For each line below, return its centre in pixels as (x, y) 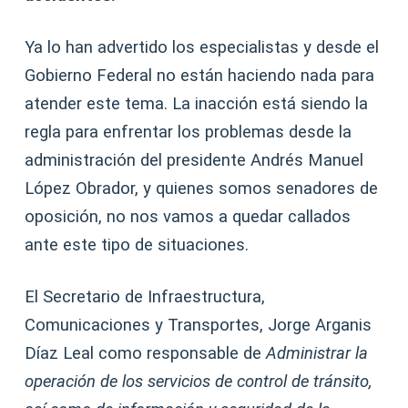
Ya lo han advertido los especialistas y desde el (202, 48)
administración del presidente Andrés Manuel (194, 161)
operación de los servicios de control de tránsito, (199, 382)
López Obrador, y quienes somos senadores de (202, 189)
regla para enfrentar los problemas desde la (189, 133)
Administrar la (317, 354)
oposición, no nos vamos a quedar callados (188, 217)
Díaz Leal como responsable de (146, 354)
